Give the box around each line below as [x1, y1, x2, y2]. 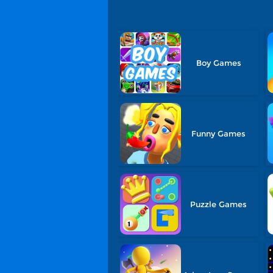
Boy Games [196, 58, 241, 68]
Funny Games [191, 129, 246, 138]
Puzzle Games [190, 199, 247, 209]
